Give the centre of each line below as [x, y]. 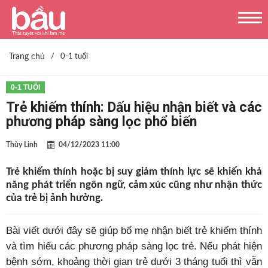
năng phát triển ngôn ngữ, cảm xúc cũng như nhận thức [134, 185]
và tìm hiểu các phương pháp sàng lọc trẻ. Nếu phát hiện [134, 246]
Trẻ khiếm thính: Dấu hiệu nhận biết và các [134, 107]
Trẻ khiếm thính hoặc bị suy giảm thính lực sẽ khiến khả [134, 171]
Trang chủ [27, 57]
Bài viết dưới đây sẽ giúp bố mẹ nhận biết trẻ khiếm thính [134, 231]
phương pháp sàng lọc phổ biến [101, 122]
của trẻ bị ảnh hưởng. [54, 198]
